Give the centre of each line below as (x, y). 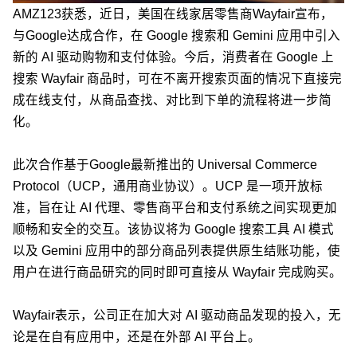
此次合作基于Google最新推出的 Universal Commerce (165, 165)
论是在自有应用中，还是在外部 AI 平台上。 (137, 337)
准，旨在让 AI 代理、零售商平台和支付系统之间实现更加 (175, 208)
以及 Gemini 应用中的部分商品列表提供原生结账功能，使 (177, 251)
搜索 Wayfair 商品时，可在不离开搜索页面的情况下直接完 (177, 79)
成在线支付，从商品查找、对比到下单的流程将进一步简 (172, 100)
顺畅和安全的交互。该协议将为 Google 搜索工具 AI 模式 (173, 229)
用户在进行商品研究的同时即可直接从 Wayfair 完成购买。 (177, 273)
